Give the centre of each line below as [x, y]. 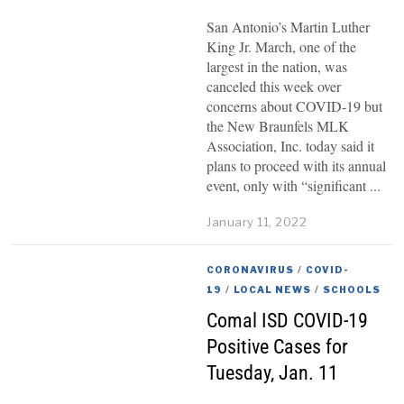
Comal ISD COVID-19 [288, 320]
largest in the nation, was [277, 66]
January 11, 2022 [257, 221]
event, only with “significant [287, 185]
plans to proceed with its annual [297, 165]
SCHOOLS [352, 289]
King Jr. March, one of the [282, 46]
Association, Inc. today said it [291, 145]
